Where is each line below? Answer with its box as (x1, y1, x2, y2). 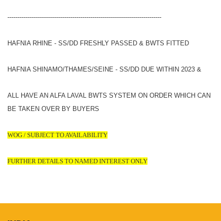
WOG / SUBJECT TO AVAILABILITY (7, 131, 108, 139)
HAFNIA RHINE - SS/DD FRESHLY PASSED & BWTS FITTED (7, 39, 189, 47)
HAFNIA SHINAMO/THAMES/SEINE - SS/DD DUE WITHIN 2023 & (7, 65, 201, 73)
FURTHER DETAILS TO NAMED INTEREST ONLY (7, 157, 147, 165)
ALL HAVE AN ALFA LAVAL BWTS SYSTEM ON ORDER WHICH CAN (7, 91, 211, 99)
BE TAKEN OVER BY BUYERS (7, 105, 99, 112)
